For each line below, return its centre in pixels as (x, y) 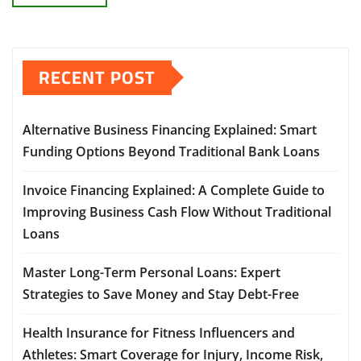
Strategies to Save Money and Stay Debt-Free (161, 294)
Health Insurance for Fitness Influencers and (159, 332)
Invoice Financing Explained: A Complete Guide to (174, 190)
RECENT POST (97, 77)
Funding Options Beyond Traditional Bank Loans (171, 151)
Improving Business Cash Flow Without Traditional (177, 212)
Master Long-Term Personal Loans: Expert (151, 272)
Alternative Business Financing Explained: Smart (170, 129)
